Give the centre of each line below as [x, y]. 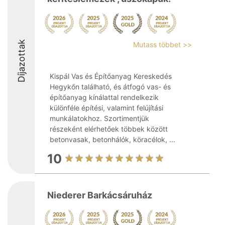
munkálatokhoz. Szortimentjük [99, 118]
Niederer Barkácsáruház [100, 195]
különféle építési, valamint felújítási [106, 108]
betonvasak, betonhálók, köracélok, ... [113, 139]
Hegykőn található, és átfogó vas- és [110, 87]
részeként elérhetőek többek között [109, 129]
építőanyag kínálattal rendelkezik [104, 97]
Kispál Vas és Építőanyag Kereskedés [111, 76]
